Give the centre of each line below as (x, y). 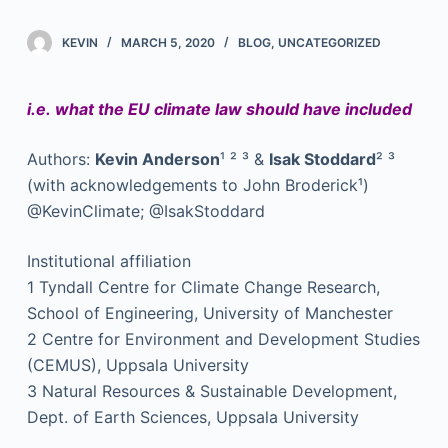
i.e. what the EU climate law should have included (219, 109)
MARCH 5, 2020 (167, 42)
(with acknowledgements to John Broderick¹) (197, 185)
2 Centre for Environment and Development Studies (223, 339)
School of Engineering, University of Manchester (209, 313)
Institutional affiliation (108, 261)
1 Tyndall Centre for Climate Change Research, (203, 287)
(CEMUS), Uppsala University (137, 365)
